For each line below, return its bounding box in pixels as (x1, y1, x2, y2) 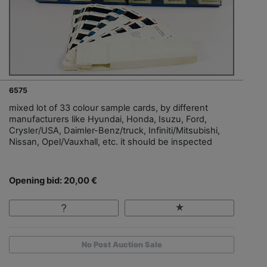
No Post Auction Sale (81, 240, 162, 249)
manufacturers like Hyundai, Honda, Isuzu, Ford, (9, 113, 207, 125)
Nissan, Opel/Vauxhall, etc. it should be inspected (9, 136, 212, 147)
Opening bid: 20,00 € (9, 175, 97, 186)
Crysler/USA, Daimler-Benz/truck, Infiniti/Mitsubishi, (9, 125, 220, 136)
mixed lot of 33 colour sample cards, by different (9, 102, 208, 113)
